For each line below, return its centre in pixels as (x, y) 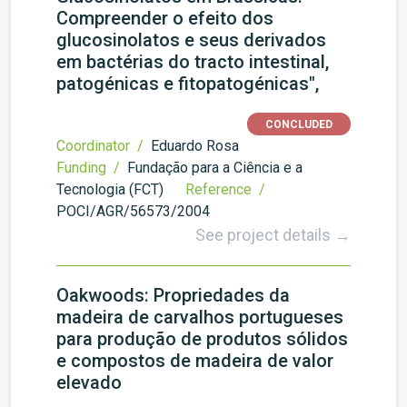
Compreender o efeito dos (165, 18)
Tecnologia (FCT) (110, 189)
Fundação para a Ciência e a (215, 168)
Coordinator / (102, 146)
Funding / (90, 168)
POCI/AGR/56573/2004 (133, 211)
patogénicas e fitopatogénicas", (188, 84)
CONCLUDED (299, 124)
